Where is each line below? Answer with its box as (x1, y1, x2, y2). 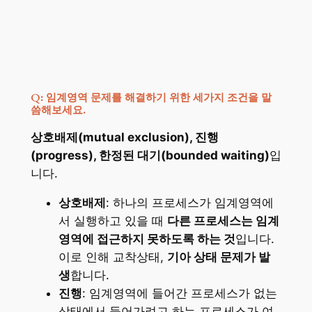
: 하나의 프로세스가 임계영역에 (105, 196, 274, 210)
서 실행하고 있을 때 (58, 214, 167, 228)
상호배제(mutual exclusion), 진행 (30, 130, 219, 144)
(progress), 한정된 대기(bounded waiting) (30, 148, 270, 162)
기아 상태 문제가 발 (166, 250, 270, 265)
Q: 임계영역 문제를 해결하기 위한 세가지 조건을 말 (30, 90, 272, 104)
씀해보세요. (30, 102, 86, 117)
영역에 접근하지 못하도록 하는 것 (58, 232, 235, 247)
